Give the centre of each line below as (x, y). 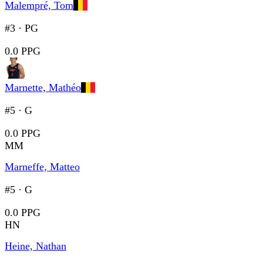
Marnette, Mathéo (43, 88)
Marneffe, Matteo (42, 167)
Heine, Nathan (36, 246)
